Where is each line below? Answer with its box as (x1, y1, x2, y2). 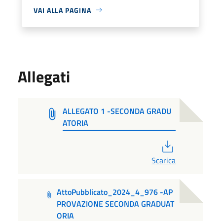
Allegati (18, 64, 70, 88)
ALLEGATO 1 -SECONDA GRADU (62, 105, 171, 117)
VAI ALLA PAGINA (34, 4, 91, 15)
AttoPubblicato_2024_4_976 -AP (57, 185, 173, 198)
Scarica (151, 154, 176, 166)
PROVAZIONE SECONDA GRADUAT (57, 197, 175, 210)
